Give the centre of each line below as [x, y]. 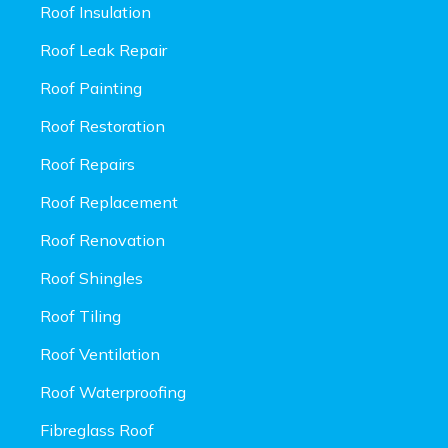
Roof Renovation [102, 240]
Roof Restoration [102, 126]
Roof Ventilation [100, 354]
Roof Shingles [91, 278]
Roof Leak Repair [103, 50]
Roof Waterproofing [113, 392]
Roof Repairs [87, 164]
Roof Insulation [95, 12]
